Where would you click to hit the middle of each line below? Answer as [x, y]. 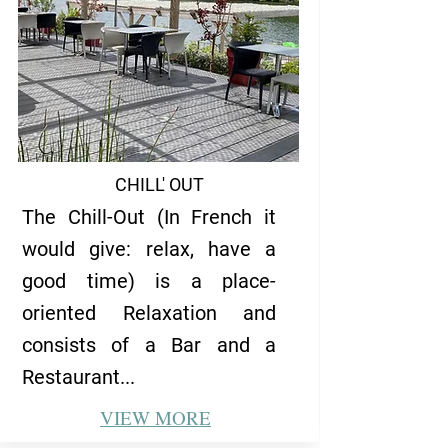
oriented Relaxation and [149, 313]
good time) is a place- [149, 281]
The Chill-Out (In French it [149, 217]
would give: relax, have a [149, 249]
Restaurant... [78, 377]
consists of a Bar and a [149, 345]
